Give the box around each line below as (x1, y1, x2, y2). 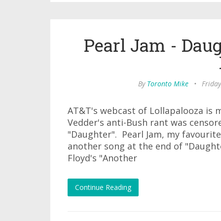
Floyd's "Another (68, 152, 137, 164)
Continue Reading (75, 183, 131, 192)
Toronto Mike (147, 79, 188, 88)
